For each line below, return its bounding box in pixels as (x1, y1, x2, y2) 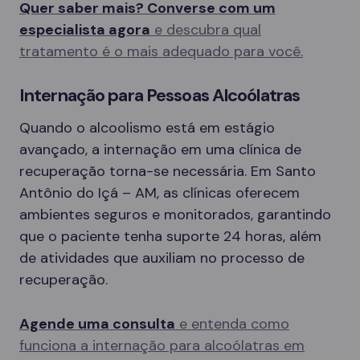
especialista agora (19, 19, 150, 39)
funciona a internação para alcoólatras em (19, 335, 305, 355)
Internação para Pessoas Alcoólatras (19, 83, 301, 107)
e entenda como (175, 313, 289, 333)
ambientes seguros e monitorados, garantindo (19, 204, 331, 224)
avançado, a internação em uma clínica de (19, 139, 301, 159)
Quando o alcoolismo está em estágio (19, 117, 275, 137)
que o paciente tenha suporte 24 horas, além (19, 226, 321, 246)
